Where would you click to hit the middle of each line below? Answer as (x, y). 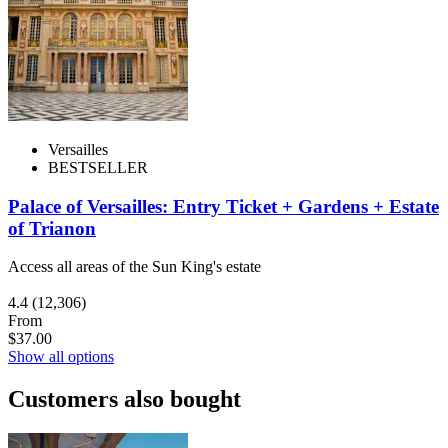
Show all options (61, 357)
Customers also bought (124, 399)
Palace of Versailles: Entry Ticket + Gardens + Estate (223, 206)
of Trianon (52, 228)
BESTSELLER (98, 167)
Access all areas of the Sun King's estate (134, 267)
